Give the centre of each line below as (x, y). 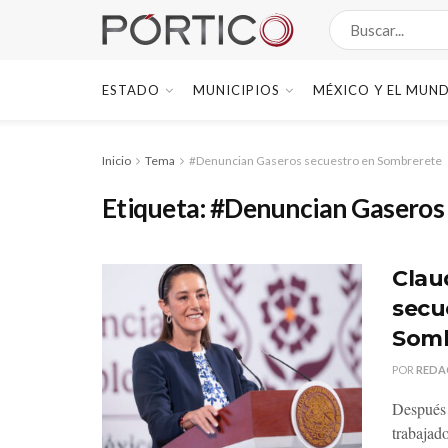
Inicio (116, 160)
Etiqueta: (156, 208)
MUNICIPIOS (236, 90)
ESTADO (131, 90)
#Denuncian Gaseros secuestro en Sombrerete (315, 160)
